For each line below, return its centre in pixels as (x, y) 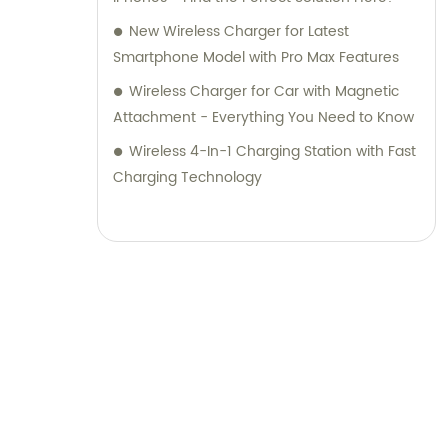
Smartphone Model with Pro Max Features (256, 58)
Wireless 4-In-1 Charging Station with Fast (272, 152)
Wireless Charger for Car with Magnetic (264, 92)
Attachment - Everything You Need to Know (263, 118)
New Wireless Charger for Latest (239, 32)
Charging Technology (187, 178)
